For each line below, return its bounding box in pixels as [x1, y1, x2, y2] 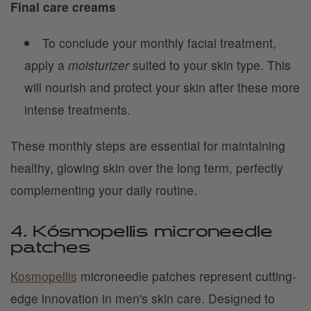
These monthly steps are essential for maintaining [10, 137, 285, 154]
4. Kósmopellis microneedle [10, 225, 273, 240]
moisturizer [68, 56, 129, 74]
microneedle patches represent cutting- [77, 267, 296, 285]
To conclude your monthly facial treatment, [42, 34, 276, 51]
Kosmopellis [10, 267, 77, 285]
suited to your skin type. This [129, 56, 291, 74]
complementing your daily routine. [10, 181, 197, 199]
